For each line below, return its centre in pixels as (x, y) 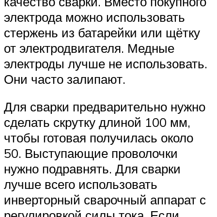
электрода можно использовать (94, 17)
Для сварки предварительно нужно (105, 107)
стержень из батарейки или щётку (102, 32)
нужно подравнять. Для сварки (92, 169)
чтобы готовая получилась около (99, 138)
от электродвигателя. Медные (89, 48)
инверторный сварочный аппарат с (105, 200)
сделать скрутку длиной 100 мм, (97, 122)
